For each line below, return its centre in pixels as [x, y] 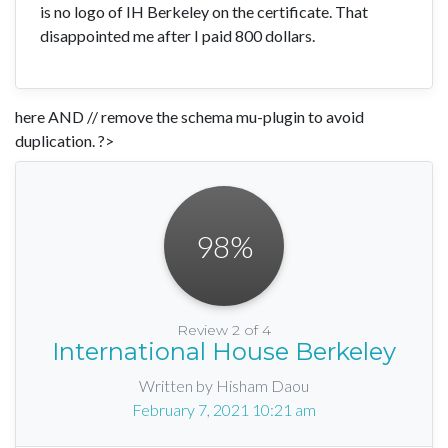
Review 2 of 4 [224, 330]
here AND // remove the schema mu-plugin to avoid [189, 117]
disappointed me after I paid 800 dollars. [177, 36]
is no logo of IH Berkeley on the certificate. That [204, 12]
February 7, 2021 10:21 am [224, 410]
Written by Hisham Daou [224, 386]
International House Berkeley [224, 352]
